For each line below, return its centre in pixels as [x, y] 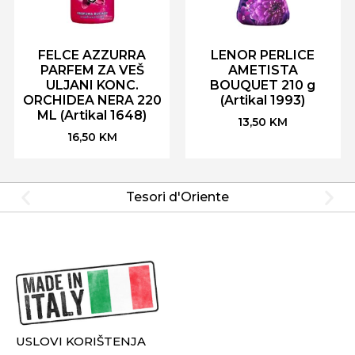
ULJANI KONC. [92, 85]
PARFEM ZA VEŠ [92, 70]
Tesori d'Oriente [177, 197]
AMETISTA [263, 70]
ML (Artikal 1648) [92, 115]
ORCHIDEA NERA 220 [92, 100]
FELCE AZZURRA [92, 55]
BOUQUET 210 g [263, 85]
